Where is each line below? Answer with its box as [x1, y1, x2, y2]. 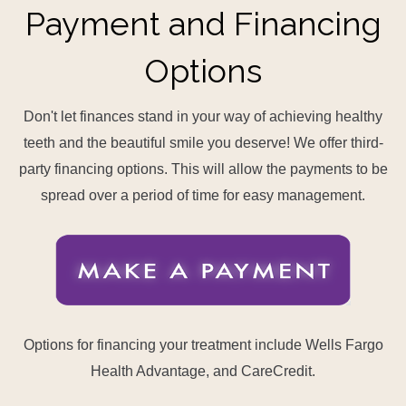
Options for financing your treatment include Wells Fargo [23, 337, 383, 353]
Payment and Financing [24, 5, 382, 43]
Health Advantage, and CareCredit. [91, 363, 315, 379]
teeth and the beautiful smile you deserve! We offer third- [23, 135, 383, 150]
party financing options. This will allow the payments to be [18, 161, 388, 177]
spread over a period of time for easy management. [41, 188, 365, 203]
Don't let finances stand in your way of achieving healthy [24, 109, 382, 124]
